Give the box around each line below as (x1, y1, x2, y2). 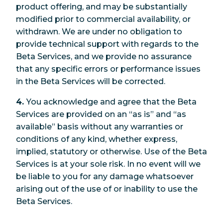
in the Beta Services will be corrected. (16, 76, 165, 86)
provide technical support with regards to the (16, 39, 199, 49)
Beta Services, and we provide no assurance (16, 51, 192, 61)
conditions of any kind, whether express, (16, 134, 177, 144)
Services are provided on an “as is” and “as (16, 109, 186, 119)
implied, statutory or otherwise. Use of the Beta (16, 146, 207, 156)
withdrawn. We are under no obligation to (16, 26, 182, 36)
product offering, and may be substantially (16, 1, 187, 11)
